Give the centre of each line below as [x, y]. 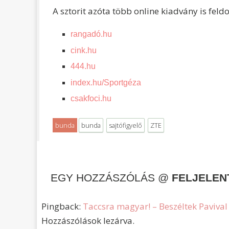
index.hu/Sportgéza [106, 82]
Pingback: [62, 206]
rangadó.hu [91, 34]
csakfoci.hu [91, 98]
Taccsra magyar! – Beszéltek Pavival [155, 206]
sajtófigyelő [125, 125]
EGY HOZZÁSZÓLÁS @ [111, 177]
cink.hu [83, 50]
